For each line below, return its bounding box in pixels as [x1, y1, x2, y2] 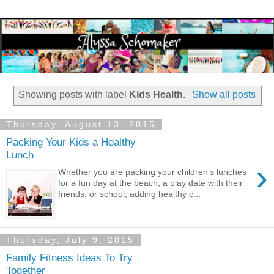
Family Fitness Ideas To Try [6, 251, 133, 264]
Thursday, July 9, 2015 [6, 235, 135, 245]
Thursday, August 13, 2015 [6, 119, 156, 130]
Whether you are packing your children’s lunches [58, 167, 247, 177]
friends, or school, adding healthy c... [58, 189, 201, 199]
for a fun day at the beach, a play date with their [58, 178, 243, 188]
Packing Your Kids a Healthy [6, 135, 136, 148]
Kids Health [129, 89, 183, 100]
